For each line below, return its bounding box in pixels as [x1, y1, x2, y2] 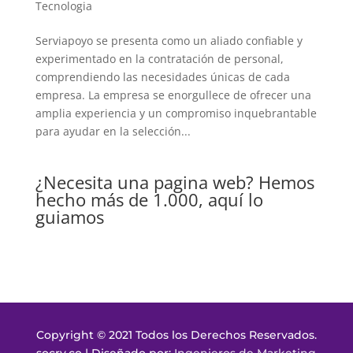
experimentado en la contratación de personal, [35, 50, 284, 66]
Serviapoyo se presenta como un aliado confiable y [35, 32, 303, 48]
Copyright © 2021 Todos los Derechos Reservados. [35, 327, 317, 342]
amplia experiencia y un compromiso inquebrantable [35, 105, 317, 121]
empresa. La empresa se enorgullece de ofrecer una [35, 87, 311, 102]
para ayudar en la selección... [35, 123, 191, 139]
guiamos [35, 204, 104, 229]
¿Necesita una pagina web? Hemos [35, 169, 314, 194]
